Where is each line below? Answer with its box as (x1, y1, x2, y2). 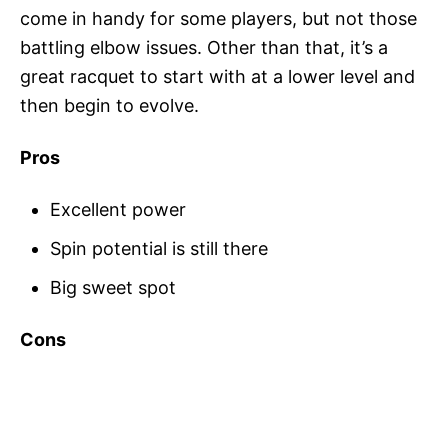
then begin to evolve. (20, 95, 199, 117)
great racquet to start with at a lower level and (20, 66, 415, 88)
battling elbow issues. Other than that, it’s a (20, 37, 388, 59)
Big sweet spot (50, 277, 176, 299)
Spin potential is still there (50, 238, 268, 260)
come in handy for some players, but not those (20, 8, 417, 30)
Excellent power (50, 199, 186, 221)
